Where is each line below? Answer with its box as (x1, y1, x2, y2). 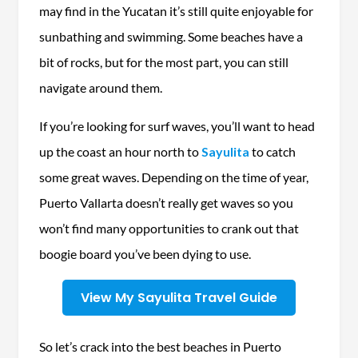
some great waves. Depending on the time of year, (38, 169, 308, 185)
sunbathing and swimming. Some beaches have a (38, 29, 303, 45)
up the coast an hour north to (38, 144, 201, 160)
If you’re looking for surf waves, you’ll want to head (38, 118, 315, 134)
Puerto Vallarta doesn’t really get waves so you (38, 195, 293, 211)
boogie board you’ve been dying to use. (38, 246, 253, 262)
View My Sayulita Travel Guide (81, 288, 277, 308)
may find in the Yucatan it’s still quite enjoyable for (38, 3, 313, 19)
